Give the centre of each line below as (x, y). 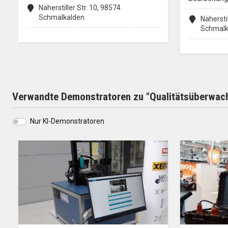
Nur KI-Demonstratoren (67, 121)
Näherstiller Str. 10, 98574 (80, 7)
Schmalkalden (62, 17)
